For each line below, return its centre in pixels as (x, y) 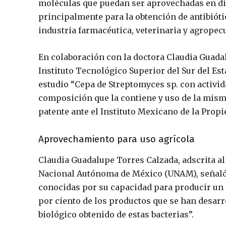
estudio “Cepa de (73, 84)
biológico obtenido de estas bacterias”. (116, 215)
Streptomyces (136, 84)
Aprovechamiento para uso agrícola (117, 139)
